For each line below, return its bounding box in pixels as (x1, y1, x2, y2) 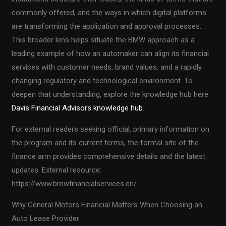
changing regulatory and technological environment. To (12, 76, 193, 85)
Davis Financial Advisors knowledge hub (12, 103, 143, 112)
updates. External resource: (12, 165, 102, 175)
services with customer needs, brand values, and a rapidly (12, 62, 202, 72)
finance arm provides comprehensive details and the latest (12, 151, 206, 161)
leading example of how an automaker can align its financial (12, 48, 209, 58)
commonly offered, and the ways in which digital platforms (12, 8, 207, 17)
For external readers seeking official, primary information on (12, 124, 210, 134)
